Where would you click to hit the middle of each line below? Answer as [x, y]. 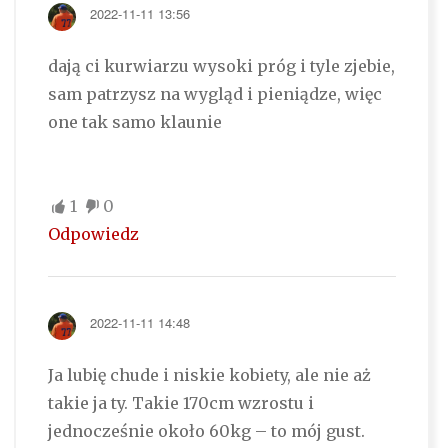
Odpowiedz [93, 234]
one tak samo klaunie [134, 122]
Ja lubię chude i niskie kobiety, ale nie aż [209, 375]
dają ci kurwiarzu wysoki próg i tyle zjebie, [221, 66]
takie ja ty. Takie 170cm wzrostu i [180, 403]
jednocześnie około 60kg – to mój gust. [206, 431]
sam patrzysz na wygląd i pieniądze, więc [214, 94]
